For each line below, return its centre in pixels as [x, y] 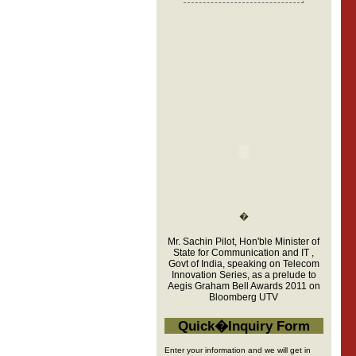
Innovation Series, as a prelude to [244, 275]
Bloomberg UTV [244, 297]
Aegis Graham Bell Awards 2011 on [244, 286]
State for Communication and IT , [244, 253]
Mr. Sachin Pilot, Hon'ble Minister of [244, 242]
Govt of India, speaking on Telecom [244, 264]
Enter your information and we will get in [237, 350]
